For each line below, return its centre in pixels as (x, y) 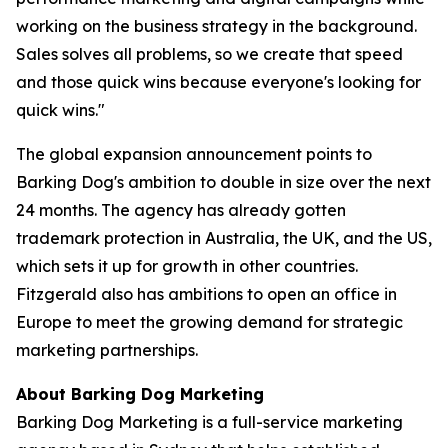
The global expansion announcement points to (194, 154)
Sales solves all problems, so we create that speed (209, 54)
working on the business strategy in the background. (216, 26)
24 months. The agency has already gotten (181, 210)
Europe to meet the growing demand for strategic (209, 322)
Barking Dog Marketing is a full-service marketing (209, 422)
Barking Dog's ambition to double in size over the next (223, 182)
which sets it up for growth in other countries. (187, 266)
